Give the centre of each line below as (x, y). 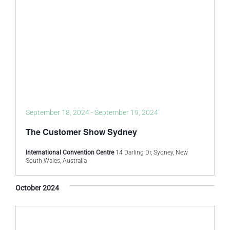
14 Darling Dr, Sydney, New (152, 152)
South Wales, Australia (56, 161)
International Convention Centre (71, 152)
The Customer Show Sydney (81, 132)
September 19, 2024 (126, 112)
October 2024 (37, 188)
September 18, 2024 (57, 112)
